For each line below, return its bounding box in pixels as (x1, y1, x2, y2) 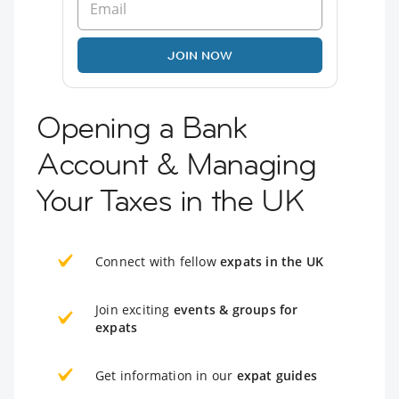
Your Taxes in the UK (37, 181, 305, 221)
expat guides (236, 367, 318, 385)
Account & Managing (37, 144, 316, 184)
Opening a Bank (37, 108, 247, 148)
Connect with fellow (95, 253, 220, 271)
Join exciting (95, 301, 174, 319)
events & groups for (173, 301, 298, 319)
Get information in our (95, 367, 237, 385)
